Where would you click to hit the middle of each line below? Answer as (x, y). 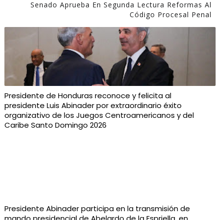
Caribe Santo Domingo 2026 (55, 125)
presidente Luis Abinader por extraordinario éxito (93, 105)
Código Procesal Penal (171, 14)
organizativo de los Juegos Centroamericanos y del (99, 115)
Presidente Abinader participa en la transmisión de (97, 208)
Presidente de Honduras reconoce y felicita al (88, 95)
